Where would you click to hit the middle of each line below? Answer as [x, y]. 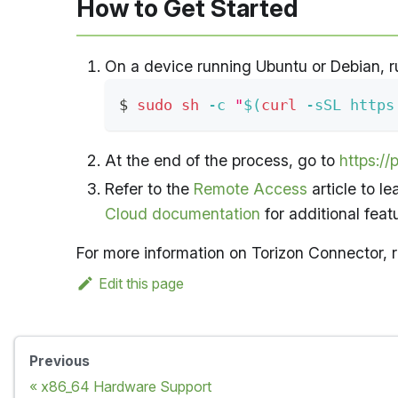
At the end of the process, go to [222, 161]
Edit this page [141, 284]
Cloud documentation [183, 214]
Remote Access [251, 189]
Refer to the [149, 189]
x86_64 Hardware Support [126, 387]
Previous [60, 362]
